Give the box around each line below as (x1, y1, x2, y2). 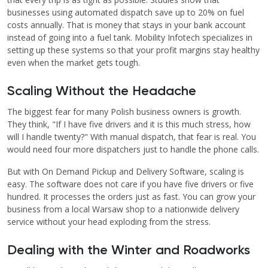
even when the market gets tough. (7, 57, 140, 69)
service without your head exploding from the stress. (7, 216, 211, 228)
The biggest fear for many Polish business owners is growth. (7, 106, 241, 118)
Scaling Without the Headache (7, 85, 196, 99)
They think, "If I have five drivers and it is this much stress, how (7, 118, 251, 130)
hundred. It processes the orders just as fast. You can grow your (7, 191, 255, 203)
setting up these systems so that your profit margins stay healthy (7, 44, 260, 56)
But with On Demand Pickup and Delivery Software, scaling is (7, 166, 244, 178)
